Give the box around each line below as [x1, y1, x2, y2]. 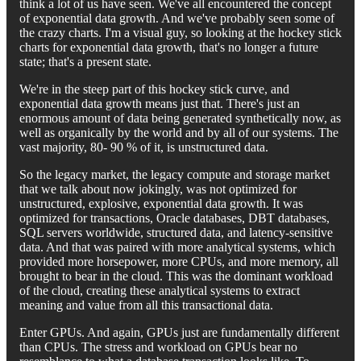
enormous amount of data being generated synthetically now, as [19, 110, 341, 125]
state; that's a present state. [19, 54, 151, 68]
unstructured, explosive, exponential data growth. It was [19, 196, 303, 210]
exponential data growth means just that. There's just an [19, 96, 300, 110]
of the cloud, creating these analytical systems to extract [19, 283, 300, 297]
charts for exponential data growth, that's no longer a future [19, 39, 318, 54]
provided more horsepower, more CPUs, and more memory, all [19, 254, 338, 268]
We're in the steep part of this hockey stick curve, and [19, 81, 289, 96]
